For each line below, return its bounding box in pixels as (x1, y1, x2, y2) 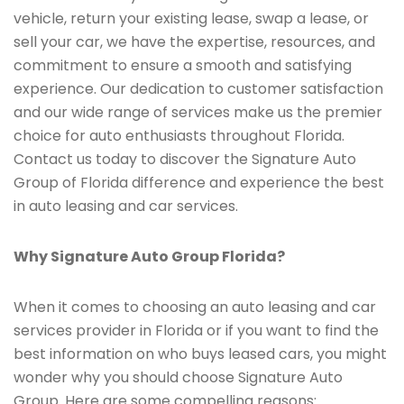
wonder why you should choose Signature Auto (14, 367, 343, 388)
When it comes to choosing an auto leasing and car (14, 297, 376, 317)
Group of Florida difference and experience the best (14, 172, 384, 193)
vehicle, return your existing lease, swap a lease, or (14, 8, 369, 29)
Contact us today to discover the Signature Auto (14, 149, 356, 170)
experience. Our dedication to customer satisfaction (14, 78, 383, 99)
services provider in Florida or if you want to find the (14, 320, 379, 341)
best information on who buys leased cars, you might (14, 344, 387, 364)
